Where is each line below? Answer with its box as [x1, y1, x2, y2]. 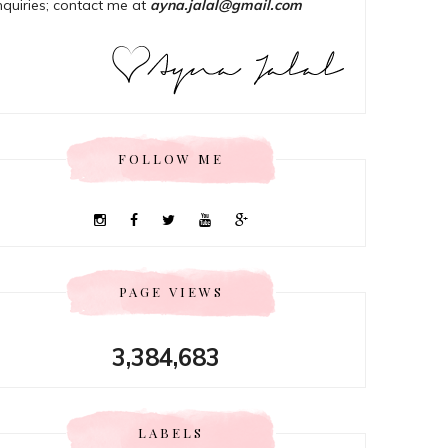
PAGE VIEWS [118, 283, 224, 301]
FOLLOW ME [118, 150, 224, 168]
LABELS [138, 424, 204, 442]
